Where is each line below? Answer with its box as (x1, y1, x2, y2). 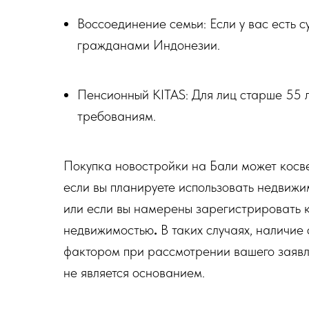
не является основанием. (63, 264, 205, 281)
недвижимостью (63, 221, 154, 238)
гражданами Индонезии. (77, 37, 220, 53)
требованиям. (77, 108, 156, 124)
